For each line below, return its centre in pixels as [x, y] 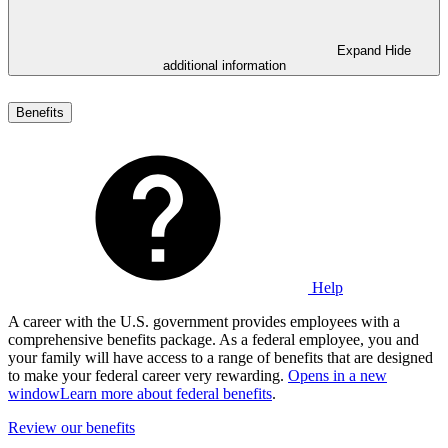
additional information [224, 65]
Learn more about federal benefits [166, 393]
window [34, 393]
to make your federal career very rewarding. [148, 375]
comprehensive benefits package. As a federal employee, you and [213, 339]
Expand [361, 50]
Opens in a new [337, 375]
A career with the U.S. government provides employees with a [204, 321]
